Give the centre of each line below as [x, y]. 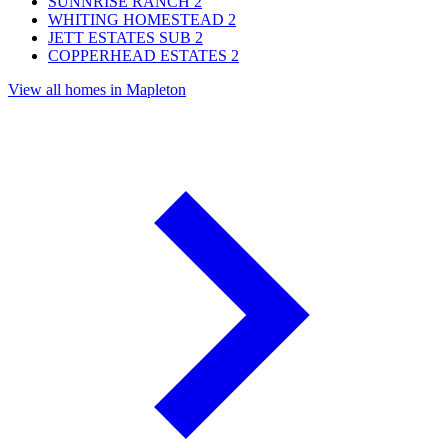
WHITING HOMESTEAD [136, 20]
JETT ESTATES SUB [119, 38]
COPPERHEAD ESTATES [137, 56]
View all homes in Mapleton [97, 90]
